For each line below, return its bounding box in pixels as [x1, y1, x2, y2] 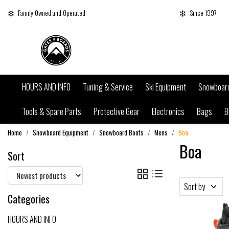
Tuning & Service [83, 80, 133, 93]
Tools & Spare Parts [22, 105, 81, 118]
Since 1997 [190, 8, 217, 18]
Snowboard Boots [99, 127, 144, 138]
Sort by [184, 180, 205, 193]
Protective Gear [94, 105, 140, 118]
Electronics [152, 105, 185, 118]
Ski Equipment [145, 80, 186, 93]
